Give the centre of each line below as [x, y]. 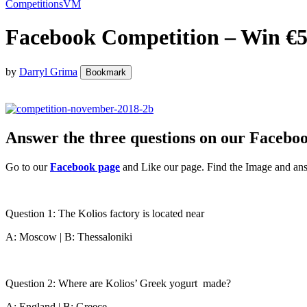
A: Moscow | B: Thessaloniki [69, 236]
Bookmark [106, 72]
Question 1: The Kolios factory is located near [105, 213]
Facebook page [85, 167]
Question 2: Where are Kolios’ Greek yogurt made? [118, 283]
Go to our [28, 167]
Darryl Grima [48, 71]
